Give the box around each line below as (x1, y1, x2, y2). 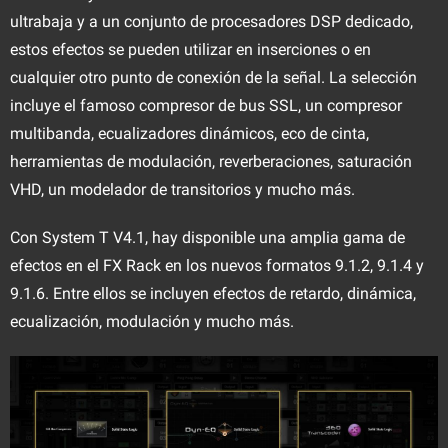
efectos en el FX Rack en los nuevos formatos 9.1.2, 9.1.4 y (10, 256, 424, 276)
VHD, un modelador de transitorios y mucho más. (10, 180, 355, 200)
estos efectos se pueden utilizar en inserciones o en (10, 40, 371, 60)
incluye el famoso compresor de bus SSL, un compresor (10, 96, 402, 116)
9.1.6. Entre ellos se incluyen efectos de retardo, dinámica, (10, 284, 416, 304)
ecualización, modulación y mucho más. (10, 312, 294, 332)
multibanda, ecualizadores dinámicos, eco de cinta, (10, 124, 369, 144)
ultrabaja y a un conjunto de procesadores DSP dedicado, (10, 12, 413, 32)
